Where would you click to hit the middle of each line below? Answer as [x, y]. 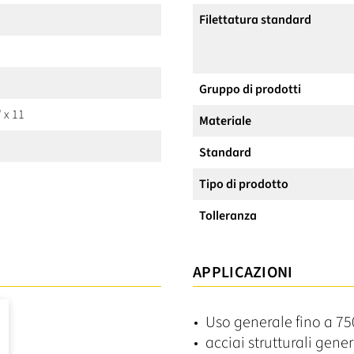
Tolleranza [228, 215]
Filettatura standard [255, 19]
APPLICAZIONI [243, 272]
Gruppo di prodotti [250, 89]
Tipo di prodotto [244, 184]
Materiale [225, 121]
